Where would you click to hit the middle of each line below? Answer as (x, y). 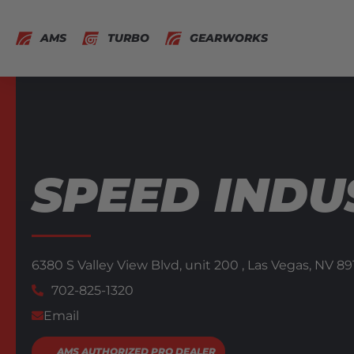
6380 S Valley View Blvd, (108, 265)
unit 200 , (216, 265)
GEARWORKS (228, 38)
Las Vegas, (281, 265)
